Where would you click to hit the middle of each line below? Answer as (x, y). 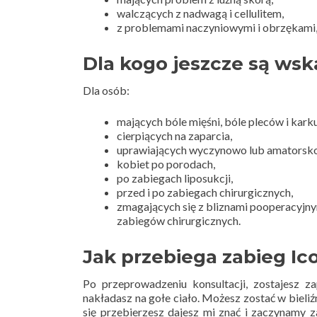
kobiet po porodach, (166, 163)
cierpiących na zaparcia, (174, 135)
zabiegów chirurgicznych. (179, 220)
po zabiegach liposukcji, (175, 178)
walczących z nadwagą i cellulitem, (200, 13)
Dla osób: (106, 90)
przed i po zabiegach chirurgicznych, (205, 192)
